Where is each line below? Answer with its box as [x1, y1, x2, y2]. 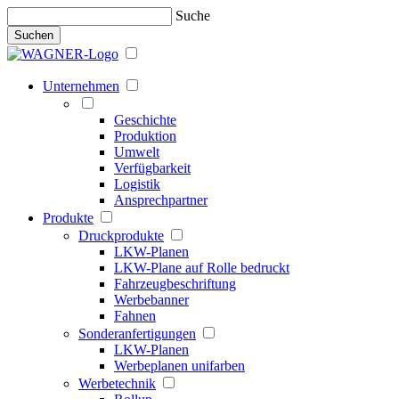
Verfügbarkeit [114, 160, 191, 175]
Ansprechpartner [114, 192, 208, 208]
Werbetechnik [78, 376, 156, 391]
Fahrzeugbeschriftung [114, 276, 236, 291]
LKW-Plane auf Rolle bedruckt [114, 260, 289, 275]
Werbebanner [114, 292, 189, 307]
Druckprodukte [78, 228, 164, 243]
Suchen [14, 28, 53, 42]
